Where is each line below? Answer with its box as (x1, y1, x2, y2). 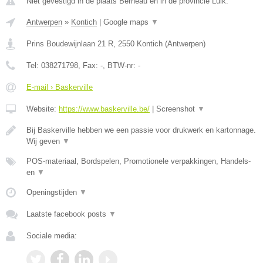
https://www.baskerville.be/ (59, 104, 150, 113)
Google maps (103, 18, 151, 26)
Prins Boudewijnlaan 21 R (26, 39, 113, 48)
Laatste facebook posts (26, 210, 109, 218)
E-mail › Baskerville (26, 83, 93, 92)
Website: (26, 104, 59, 113)
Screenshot (156, 104, 197, 113)
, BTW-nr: (103, 61, 138, 70)
